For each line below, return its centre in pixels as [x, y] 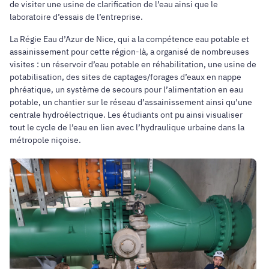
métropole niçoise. [45, 140]
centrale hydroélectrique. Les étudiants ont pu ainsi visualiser [126, 114]
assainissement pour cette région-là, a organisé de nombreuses [129, 51]
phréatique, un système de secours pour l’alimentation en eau [126, 89]
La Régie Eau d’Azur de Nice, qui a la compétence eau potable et [129, 39]
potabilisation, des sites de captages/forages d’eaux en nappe [125, 77]
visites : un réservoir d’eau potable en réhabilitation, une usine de [133, 64]
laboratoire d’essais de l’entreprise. [77, 17]
